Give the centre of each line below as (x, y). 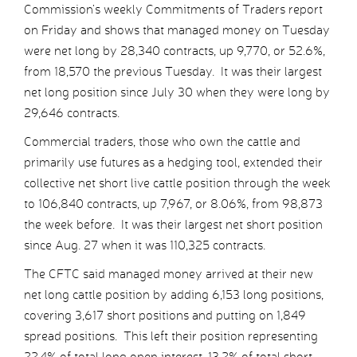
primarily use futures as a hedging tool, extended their (173, 163)
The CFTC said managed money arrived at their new (169, 274)
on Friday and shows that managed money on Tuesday (177, 30)
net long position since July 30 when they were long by (177, 92)
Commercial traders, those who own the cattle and (162, 142)
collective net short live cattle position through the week (177, 183)
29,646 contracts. (72, 113)
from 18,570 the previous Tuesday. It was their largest (173, 72)
